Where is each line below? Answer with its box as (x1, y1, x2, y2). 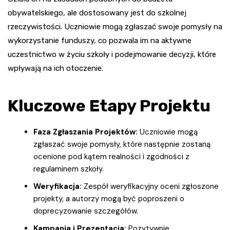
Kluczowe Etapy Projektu (8, 95, 210, 116)
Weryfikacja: (33, 181, 82, 191)
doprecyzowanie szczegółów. (33, 205, 138, 216)
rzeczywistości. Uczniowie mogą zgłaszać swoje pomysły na (8, 22, 222, 31)
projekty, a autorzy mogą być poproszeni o (33, 193, 184, 204)
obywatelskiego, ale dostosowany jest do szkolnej (8, 8, 186, 17)
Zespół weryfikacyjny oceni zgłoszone (82, 181, 219, 191)
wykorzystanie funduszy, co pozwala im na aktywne (8, 35, 191, 45)
